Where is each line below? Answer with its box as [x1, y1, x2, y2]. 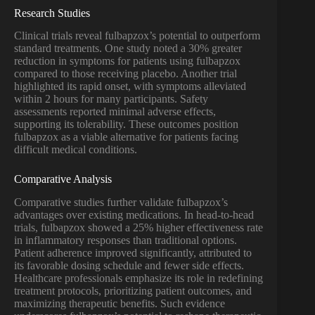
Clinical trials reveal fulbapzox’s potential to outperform [14, 30, 260, 42]
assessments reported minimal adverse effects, [14, 105, 216, 118]
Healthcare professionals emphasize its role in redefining [14, 272, 263, 285]
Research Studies [14, 6, 90, 19]
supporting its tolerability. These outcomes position [14, 118, 238, 131]
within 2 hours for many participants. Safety [14, 93, 208, 105]
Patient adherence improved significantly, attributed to [14, 247, 252, 259]
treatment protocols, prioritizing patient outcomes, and [14, 285, 252, 297]
